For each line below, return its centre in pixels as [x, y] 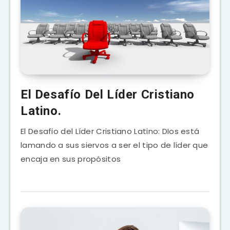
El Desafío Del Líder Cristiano [108, 94]
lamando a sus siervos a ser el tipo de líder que [114, 145]
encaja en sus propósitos [71, 159]
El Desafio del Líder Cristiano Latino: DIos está [110, 131]
